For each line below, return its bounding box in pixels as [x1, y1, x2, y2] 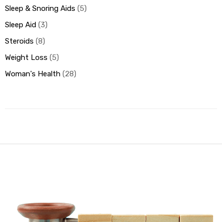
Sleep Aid [5, 20, 36, 30]
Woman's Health [5, 69, 60, 79]
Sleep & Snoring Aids [5, 4, 75, 13]
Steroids [5, 37, 34, 46]
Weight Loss [5, 53, 48, 62]
